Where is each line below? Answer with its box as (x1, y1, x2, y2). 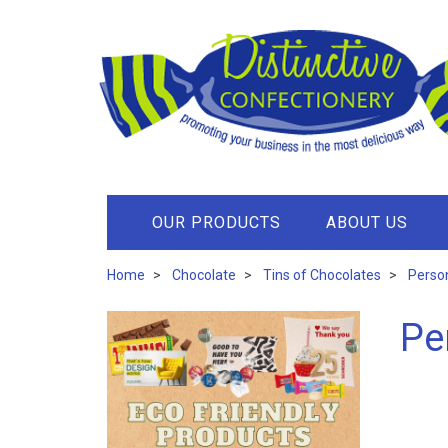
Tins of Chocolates (263, 267, 381, 283)
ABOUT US (326, 213, 408, 232)
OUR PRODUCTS (152, 213, 281, 232)
